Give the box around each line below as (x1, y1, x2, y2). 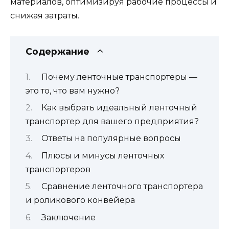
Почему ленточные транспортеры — (41, 72, 197, 82)
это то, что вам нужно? (26, 85, 120, 96)
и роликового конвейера (26, 195, 135, 205)
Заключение (41, 212, 96, 222)
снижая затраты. (10, 11, 79, 20)
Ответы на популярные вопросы (41, 133, 181, 144)
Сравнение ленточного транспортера (41, 181, 203, 192)
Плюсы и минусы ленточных (41, 150, 164, 161)
